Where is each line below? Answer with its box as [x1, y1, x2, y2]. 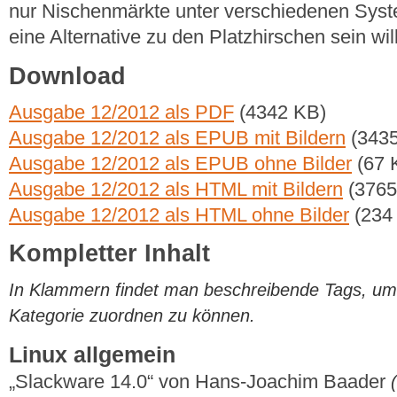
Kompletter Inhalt [9, 240, 210, 268]
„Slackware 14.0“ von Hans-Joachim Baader [9, 370, 391, 393]
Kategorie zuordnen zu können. [9, 306, 255, 325]
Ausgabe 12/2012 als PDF [9, 101, 234, 124]
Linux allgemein [9, 343, 175, 368]
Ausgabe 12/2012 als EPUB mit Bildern [9, 127, 346, 150]
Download [9, 62, 126, 90]
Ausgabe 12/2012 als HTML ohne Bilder [9, 204, 349, 227]
